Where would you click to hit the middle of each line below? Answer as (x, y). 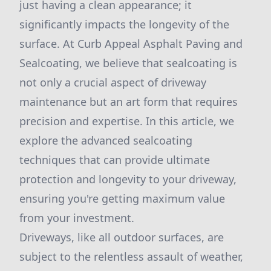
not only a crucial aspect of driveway (113, 82)
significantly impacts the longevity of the (124, 24)
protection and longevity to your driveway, (128, 179)
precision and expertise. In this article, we (127, 121)
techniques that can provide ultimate (115, 160)
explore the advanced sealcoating (106, 140)
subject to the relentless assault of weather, (131, 256)
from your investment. (77, 218)
